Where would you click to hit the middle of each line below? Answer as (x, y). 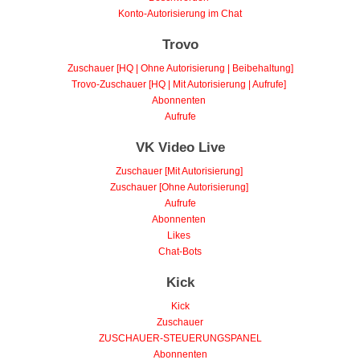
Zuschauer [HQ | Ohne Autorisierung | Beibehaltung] (180, 69)
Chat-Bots (180, 252)
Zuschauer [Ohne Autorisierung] (179, 188)
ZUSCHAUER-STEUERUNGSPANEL (180, 339)
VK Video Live (180, 148)
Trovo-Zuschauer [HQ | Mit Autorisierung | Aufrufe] (179, 85)
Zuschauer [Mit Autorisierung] (179, 172)
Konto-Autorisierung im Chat (180, 14)
